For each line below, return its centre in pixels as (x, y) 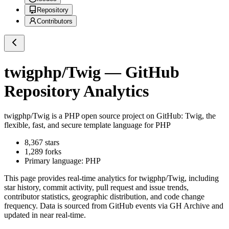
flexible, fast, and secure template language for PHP (87, 125)
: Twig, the (198, 116)
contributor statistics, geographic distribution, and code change (104, 197)
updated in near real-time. (45, 215)
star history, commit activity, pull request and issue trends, (96, 188)
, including (202, 178)
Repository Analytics (76, 91)
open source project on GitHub (130, 116)
